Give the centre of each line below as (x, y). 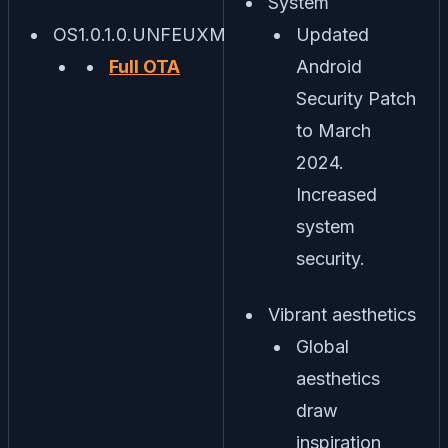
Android (329, 67)
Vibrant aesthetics (342, 315)
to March (333, 131)
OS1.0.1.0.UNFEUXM (139, 35)
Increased (336, 195)
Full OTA (144, 67)
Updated (332, 35)
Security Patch (356, 99)
